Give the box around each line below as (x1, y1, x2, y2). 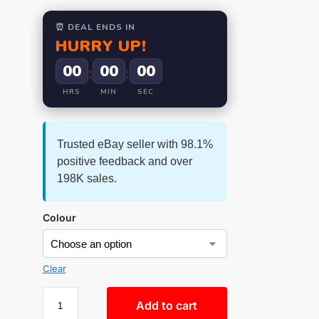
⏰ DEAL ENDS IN (55, 21, 135, 33)
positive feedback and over (56, 155, 192, 168)
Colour (42, 211, 76, 224)
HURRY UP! (55, 36, 147, 58)
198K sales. (56, 172, 117, 185)
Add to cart (136, 298, 198, 313)
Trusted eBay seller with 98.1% (56, 138, 213, 151)
